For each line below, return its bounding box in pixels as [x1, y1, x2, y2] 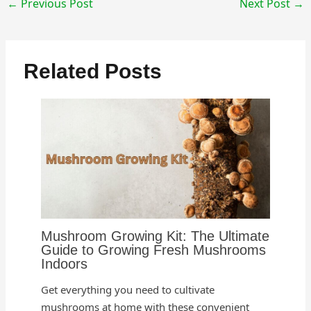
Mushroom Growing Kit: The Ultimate [41, 228, 270, 244]
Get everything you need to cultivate [41, 283, 215, 297]
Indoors [41, 256, 88, 272]
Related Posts [23, 60, 162, 83]
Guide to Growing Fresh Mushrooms [41, 242, 267, 258]
